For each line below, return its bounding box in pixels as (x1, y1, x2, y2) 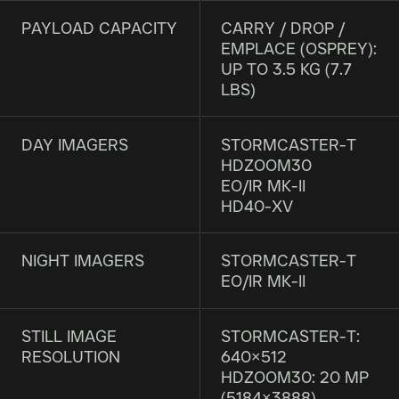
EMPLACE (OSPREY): (221, 37, 378, 59)
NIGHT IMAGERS (20, 250, 144, 272)
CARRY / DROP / (221, 17, 346, 38)
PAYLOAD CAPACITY (20, 17, 177, 38)
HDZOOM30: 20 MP (221, 367, 370, 388)
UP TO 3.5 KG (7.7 (221, 58, 353, 79)
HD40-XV (221, 195, 294, 216)
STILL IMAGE (20, 326, 117, 347)
